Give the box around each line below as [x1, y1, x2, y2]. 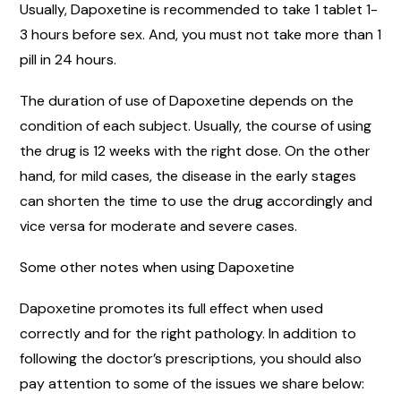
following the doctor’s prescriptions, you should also [20, 348, 362, 368]
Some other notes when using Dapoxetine [20, 257, 298, 277]
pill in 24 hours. [20, 49, 116, 69]
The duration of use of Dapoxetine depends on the [20, 90, 354, 110]
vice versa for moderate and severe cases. [20, 216, 301, 235]
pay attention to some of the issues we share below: [20, 373, 368, 393]
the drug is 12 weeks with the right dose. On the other [20, 141, 371, 160]
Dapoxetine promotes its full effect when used [20, 298, 323, 318]
